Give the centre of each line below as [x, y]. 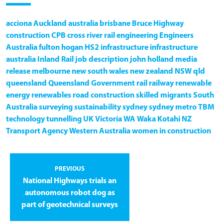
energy [18, 95]
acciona [19, 24]
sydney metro [173, 107]
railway [161, 83]
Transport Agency [37, 131]
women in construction [171, 131]
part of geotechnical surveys [70, 205]
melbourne [51, 71]
